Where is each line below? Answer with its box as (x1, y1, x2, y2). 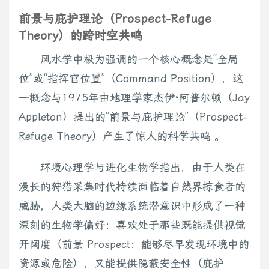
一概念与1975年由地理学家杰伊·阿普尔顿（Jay (19, 91, 250, 104)
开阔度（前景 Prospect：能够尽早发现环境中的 (19, 238, 249, 251)
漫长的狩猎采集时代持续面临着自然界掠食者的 (19, 180, 246, 193)
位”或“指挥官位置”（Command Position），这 (19, 72, 243, 85)
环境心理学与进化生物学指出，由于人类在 (40, 161, 246, 174)
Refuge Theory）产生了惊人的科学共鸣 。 (19, 130, 225, 143)
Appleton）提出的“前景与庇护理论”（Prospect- (19, 110, 247, 124)
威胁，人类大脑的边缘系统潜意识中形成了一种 (19, 199, 246, 213)
